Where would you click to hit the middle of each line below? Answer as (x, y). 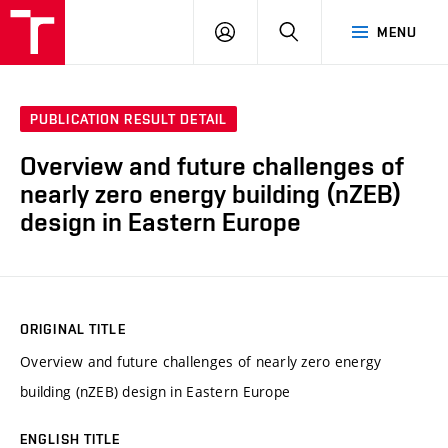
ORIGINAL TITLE (73, 328)
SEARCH (325, 31)
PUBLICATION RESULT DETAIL (128, 119)
